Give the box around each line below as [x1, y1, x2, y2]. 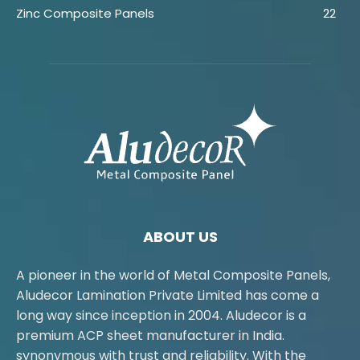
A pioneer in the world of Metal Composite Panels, [16, 265, 330, 284]
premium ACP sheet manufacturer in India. [16, 325, 284, 345]
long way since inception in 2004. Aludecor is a [16, 305, 306, 325]
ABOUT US [142, 226, 218, 247]
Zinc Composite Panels [16, 4, 154, 22]
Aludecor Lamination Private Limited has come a [16, 285, 319, 305]
